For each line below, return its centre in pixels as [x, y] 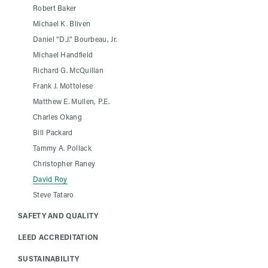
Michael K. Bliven [62, 23]
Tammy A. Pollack [62, 147]
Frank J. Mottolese [63, 85]
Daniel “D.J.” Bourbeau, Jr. [75, 39]
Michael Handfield [63, 54]
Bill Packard [53, 132]
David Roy [50, 179]
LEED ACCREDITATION [58, 237]
